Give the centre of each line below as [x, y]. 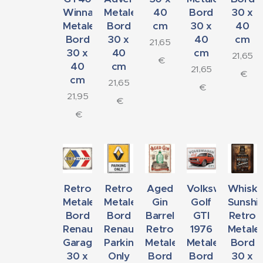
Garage [81, 243]
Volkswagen [216, 189]
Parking [122, 243]
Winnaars [85, 12]
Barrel [160, 216]
